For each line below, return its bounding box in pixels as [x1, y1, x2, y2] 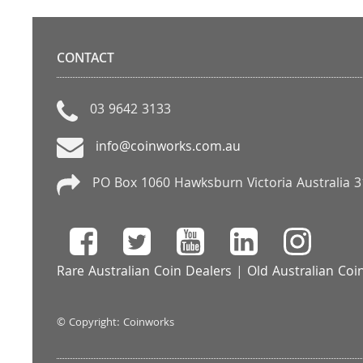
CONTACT [57, 49, 114, 70]
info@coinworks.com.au [95, 136, 241, 159]
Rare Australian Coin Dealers [57, 262, 232, 284]
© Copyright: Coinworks [57, 314, 177, 333]
